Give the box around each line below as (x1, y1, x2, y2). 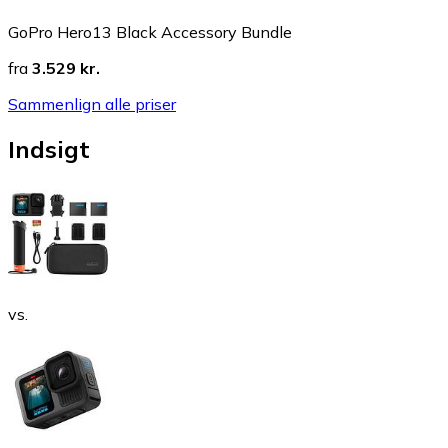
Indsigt (8, 133, 90, 164)
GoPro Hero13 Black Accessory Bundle (8, 22, 292, 43)
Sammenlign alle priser (8, 94, 176, 115)
